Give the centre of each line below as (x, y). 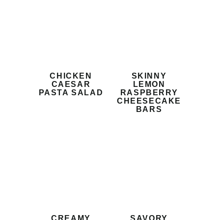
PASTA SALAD (71, 93)
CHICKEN (71, 76)
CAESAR (71, 84)
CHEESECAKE (149, 101)
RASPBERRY (149, 93)
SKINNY (149, 76)
